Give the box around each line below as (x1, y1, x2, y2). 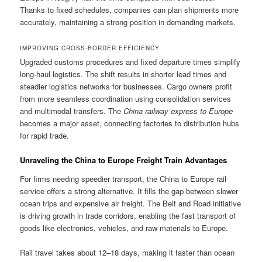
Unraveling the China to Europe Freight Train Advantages (20, 154, 227, 166)
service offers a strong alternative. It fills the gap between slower (20, 185, 239, 196)
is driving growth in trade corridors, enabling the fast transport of (20, 209, 236, 221)
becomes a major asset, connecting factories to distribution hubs (20, 117, 240, 129)
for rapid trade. (20, 129, 70, 141)
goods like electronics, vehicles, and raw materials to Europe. (20, 222, 229, 233)
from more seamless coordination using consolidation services (20, 92, 232, 104)
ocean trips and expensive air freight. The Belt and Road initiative (20, 197, 242, 209)
